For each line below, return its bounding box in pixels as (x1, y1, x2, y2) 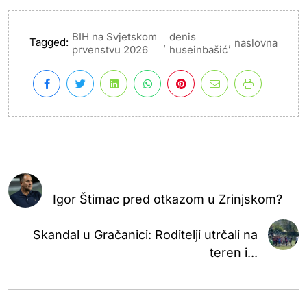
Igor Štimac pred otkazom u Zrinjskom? (53, 191, 282, 206)
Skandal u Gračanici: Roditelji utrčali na (32, 227, 258, 242)
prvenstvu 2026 (72, 42, 148, 56)
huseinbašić (169, 42, 228, 56)
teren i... (209, 245, 258, 260)
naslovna (234, 36, 278, 50)
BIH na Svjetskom (72, 29, 157, 43)
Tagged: (29, 36, 69, 49)
